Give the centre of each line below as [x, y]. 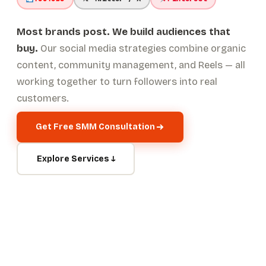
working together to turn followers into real [117, 81]
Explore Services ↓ [76, 159]
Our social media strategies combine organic [142, 48]
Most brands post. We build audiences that [123, 31]
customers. [43, 98]
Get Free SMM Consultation [95, 127]
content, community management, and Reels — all [131, 65]
